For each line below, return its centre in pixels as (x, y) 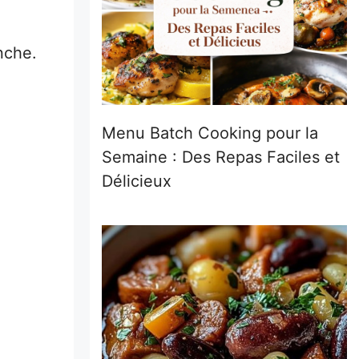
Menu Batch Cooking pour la (210, 133)
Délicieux (137, 181)
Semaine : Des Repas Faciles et (221, 157)
